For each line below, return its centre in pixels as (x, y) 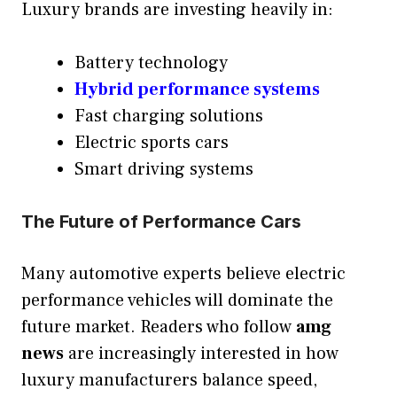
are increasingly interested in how (201, 354)
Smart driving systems (164, 170)
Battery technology (151, 63)
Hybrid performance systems (197, 90)
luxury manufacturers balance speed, (169, 381)
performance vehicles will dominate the (177, 301)
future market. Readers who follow (159, 327)
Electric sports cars (152, 143)
